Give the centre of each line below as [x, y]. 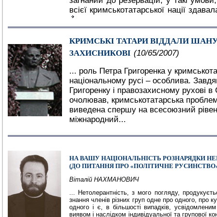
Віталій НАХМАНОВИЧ [104, 179]
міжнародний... [99, 119]
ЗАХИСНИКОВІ [100, 53]
